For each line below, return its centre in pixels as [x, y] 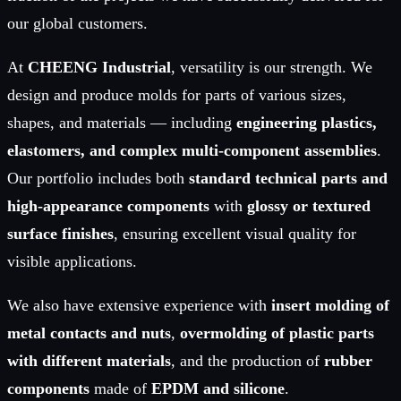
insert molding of [330, 305]
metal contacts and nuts [89, 333]
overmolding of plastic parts [277, 333]
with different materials [89, 360]
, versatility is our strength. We [272, 67]
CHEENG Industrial [99, 67]
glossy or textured [309, 205]
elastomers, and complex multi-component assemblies [192, 150]
